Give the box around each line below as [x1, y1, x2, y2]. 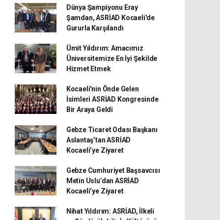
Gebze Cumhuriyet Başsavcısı [66, 166, 160, 174]
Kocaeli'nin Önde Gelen [66, 84, 139, 93]
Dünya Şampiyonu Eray [66, 3, 138, 11]
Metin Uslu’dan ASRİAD [66, 176, 139, 185]
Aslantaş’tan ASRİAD [66, 136, 131, 144]
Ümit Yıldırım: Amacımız [66, 44, 143, 52]
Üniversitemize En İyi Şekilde [66, 54, 158, 62]
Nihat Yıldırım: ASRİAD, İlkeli [66, 207, 155, 215]
